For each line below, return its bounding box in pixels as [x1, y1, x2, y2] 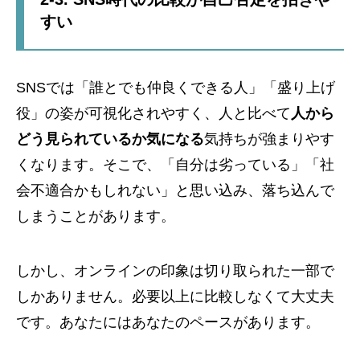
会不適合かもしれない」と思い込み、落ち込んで [16, 182, 334, 199]
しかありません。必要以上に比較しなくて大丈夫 [16, 288, 334, 305]
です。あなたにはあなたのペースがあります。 [16, 314, 320, 331]
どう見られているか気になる [16, 131, 204, 148]
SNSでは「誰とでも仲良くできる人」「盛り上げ [16, 80, 335, 96]
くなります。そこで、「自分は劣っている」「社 [16, 157, 334, 174]
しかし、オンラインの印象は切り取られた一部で [16, 263, 334, 280]
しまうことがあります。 [16, 208, 175, 225]
